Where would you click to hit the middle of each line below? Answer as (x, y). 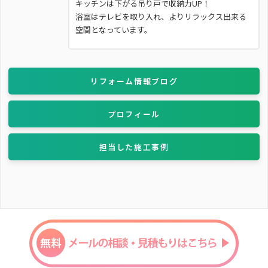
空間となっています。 (114, 29)
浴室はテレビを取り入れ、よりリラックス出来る (161, 16)
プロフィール (134, 114)
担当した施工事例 (134, 147)
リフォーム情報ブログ (134, 81)
